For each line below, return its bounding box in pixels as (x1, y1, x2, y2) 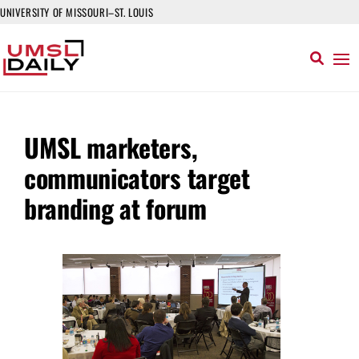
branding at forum (24, 189, 207, 227)
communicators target (24, 159, 250, 196)
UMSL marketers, (24, 128, 198, 166)
